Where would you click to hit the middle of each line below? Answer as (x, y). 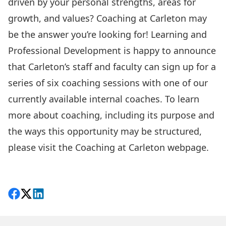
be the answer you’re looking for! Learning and (107, 34)
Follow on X (44, 195)
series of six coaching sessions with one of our (108, 83)
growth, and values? (52, 18)
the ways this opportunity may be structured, (105, 131)
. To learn (180, 99)
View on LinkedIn (68, 195)
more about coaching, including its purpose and (111, 115)
